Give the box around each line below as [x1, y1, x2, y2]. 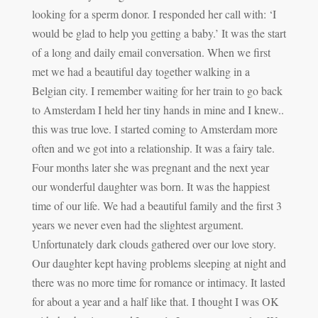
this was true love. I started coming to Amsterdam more [31, 121, 278, 136]
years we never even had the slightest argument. [31, 216, 243, 232]
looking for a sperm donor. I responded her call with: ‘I [31, 6, 276, 21]
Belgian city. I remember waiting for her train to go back [31, 82, 283, 98]
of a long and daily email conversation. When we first [31, 44, 270, 60]
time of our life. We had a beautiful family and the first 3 [31, 197, 282, 213]
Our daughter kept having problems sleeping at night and [31, 255, 286, 270]
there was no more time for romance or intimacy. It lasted [31, 274, 285, 290]
